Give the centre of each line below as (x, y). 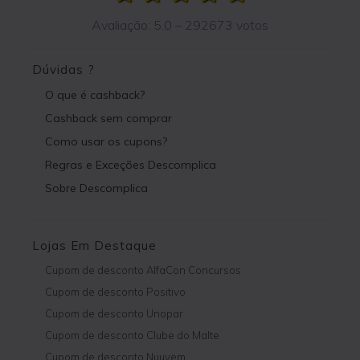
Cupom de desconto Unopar (114, 314)
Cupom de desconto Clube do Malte (132, 335)
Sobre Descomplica (96, 188)
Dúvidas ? (63, 70)
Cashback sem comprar (108, 119)
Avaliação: (123, 25)
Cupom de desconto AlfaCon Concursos (143, 270)
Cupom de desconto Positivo (115, 292)
